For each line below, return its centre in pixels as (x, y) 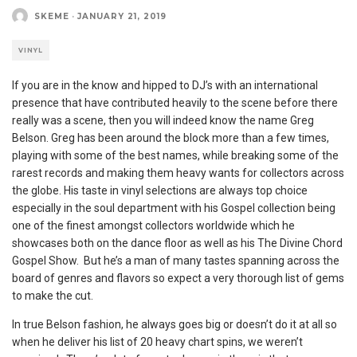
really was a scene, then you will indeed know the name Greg (163, 120)
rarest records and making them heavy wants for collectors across (178, 173)
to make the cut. (53, 296)
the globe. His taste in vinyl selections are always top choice (160, 190)
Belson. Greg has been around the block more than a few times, (171, 138)
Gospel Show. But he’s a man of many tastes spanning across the (176, 261)
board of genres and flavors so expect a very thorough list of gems (178, 278)
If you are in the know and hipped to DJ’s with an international (165, 85)
